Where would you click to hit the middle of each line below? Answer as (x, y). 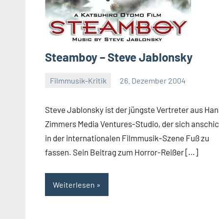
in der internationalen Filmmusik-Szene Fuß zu (127, 138)
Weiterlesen (74, 184)
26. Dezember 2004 (153, 80)
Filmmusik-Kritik (78, 80)
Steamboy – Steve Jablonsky (119, 57)
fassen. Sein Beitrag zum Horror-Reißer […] (121, 152)
